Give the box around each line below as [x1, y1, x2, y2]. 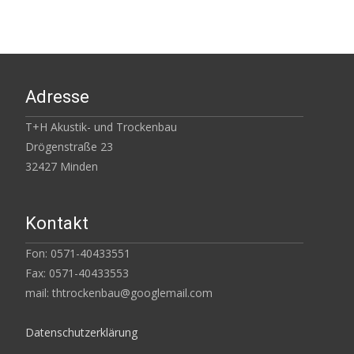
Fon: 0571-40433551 [25, 245, 130, 261]
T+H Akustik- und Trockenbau [25, 119, 177, 134]
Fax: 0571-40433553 [25, 265, 129, 281]
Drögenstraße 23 [25, 138, 113, 154]
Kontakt [25, 213, 88, 233]
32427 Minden [25, 158, 98, 174]
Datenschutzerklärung [25, 324, 137, 340]
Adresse [25, 86, 89, 107]
